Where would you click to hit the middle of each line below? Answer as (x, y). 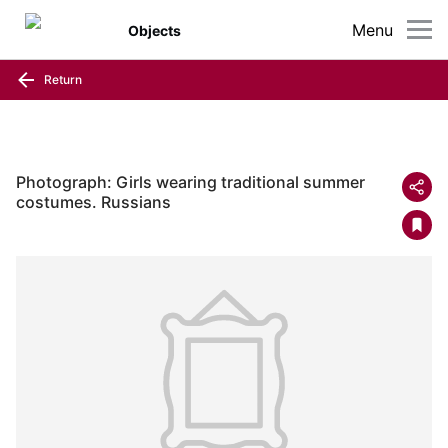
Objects (155, 30)
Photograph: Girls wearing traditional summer (190, 182)
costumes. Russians (93, 202)
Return (61, 79)
